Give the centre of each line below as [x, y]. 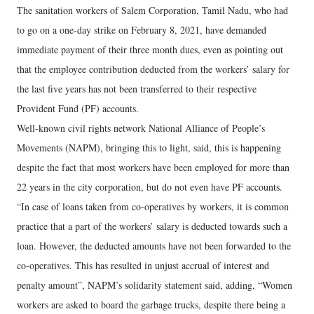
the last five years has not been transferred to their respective [137, 88]
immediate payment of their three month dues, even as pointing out [150, 49]
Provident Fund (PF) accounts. [78, 108]
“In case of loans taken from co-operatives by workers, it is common [153, 206]
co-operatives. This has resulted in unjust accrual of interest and [143, 265]
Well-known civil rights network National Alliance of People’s [141, 128]
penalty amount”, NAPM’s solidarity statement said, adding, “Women [155, 285]
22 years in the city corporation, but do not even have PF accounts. [150, 186]
